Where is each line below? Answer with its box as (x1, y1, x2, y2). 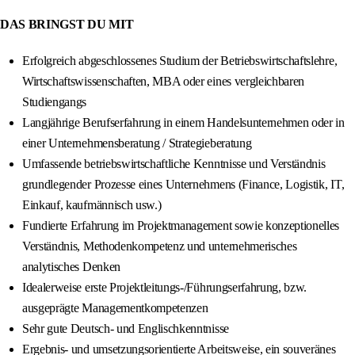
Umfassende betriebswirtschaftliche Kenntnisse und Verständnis (22, 157, 326, 171)
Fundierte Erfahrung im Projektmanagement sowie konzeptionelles (22, 219, 340, 233)
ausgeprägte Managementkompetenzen (22, 301, 208, 315)
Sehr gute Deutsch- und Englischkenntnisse (22, 322, 229, 336)
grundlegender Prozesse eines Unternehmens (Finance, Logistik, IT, (22, 177, 345, 192)
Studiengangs (22, 95, 87, 109)
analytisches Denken (22, 260, 120, 274)
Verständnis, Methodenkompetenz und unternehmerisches (22, 239, 297, 254)
